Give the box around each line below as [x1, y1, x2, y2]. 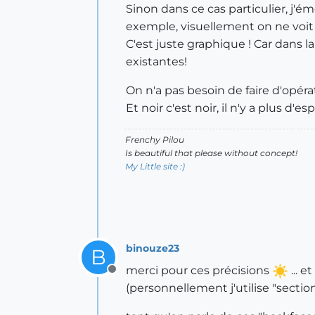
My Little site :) [125, 161, 185, 172]
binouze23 [126, 241, 179, 255]
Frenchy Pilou [125, 134, 184, 145]
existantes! [126, 55, 187, 68]
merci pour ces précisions [126, 264, 272, 277]
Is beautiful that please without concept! [125, 148, 297, 158]
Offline [111, 270, 148, 283]
